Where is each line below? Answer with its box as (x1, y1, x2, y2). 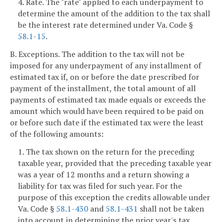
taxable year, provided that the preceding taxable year (18, 157, 212, 168)
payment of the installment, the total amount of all (10, 82, 196, 94)
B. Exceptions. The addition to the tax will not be (10, 48, 184, 59)
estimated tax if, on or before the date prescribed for (10, 71, 199, 82)
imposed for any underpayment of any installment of (10, 59, 201, 71)
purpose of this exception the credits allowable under (18, 191, 210, 203)
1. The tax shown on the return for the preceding (18, 146, 194, 157)
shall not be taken (138, 203, 204, 214)
